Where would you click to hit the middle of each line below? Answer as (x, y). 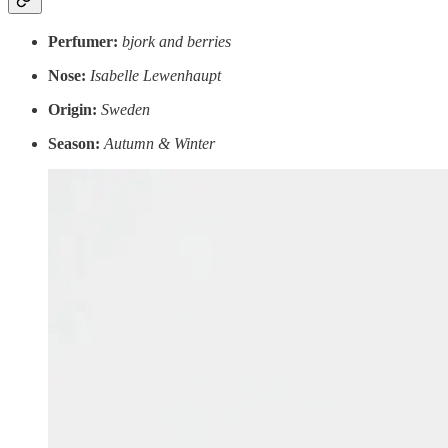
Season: (74, 143)
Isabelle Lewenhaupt (155, 75)
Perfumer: (83, 41)
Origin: (72, 109)
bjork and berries (176, 41)
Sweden (125, 109)
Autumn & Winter (159, 143)
